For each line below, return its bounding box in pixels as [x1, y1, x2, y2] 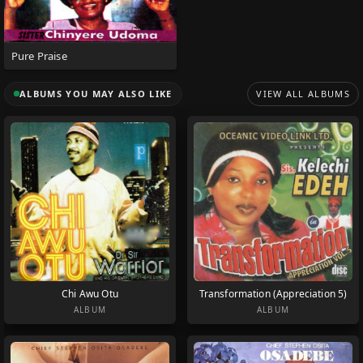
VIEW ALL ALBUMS [256, 87, 350, 100]
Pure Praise [11, 48, 67, 63]
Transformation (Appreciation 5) [199, 286, 348, 301]
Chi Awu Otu [62, 286, 118, 301]
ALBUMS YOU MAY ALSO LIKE [19, 87, 173, 100]
